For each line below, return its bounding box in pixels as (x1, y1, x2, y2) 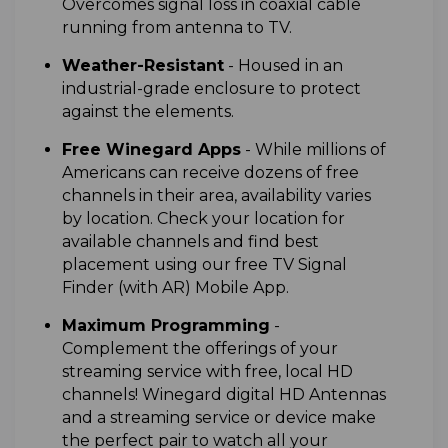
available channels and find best (61, 232, 319, 252)
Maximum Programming (61, 316, 270, 336)
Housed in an (237, 56, 343, 76)
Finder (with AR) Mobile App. (61, 278, 289, 298)
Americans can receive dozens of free (61, 163, 359, 183)
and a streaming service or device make (61, 408, 376, 428)
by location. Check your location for (61, 209, 345, 229)
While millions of (254, 140, 386, 160)
